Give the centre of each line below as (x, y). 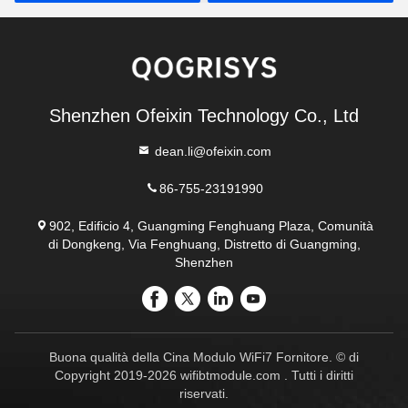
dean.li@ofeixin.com (211, 152)
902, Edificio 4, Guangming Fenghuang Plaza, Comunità (211, 226)
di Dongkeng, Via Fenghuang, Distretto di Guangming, (204, 245)
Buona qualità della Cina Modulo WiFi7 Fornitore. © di (204, 357)
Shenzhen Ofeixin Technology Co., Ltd (204, 116)
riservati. (204, 394)
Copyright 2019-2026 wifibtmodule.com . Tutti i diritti (204, 376)
